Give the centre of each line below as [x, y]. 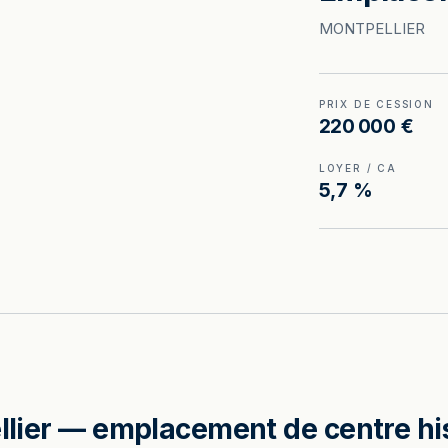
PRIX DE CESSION [376, 104]
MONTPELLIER [371, 28]
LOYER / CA [357, 168]
